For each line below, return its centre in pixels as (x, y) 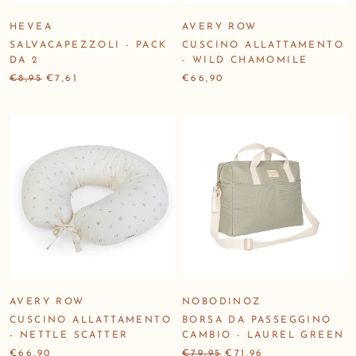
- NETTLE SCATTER (69, 335)
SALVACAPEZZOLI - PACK (89, 45)
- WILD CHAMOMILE (245, 60)
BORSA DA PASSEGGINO (257, 320)
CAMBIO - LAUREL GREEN (263, 335)
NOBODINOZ (222, 302)
